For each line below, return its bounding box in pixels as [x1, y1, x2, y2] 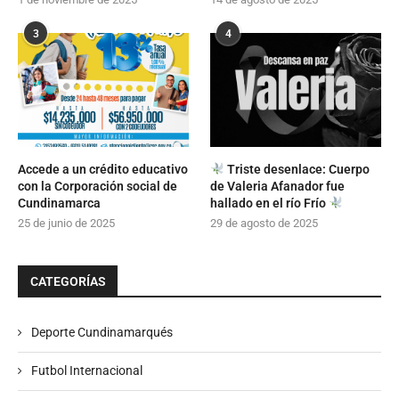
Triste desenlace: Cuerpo [224, 161, 370, 176]
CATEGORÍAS [30, 273, 106, 289]
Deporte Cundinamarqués [31, 324, 173, 339]
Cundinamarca [18, 195, 101, 210]
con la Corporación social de [18, 178, 177, 193]
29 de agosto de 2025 [210, 216, 319, 230]
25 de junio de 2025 [18, 216, 115, 230]
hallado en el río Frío [210, 195, 330, 210]
